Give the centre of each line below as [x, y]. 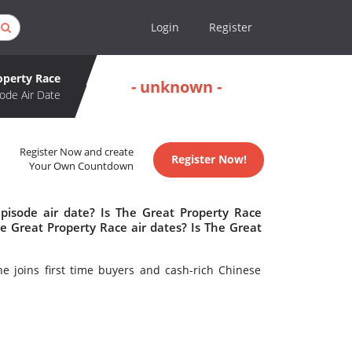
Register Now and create [77, 152]
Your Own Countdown [82, 167]
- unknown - [176, 86]
